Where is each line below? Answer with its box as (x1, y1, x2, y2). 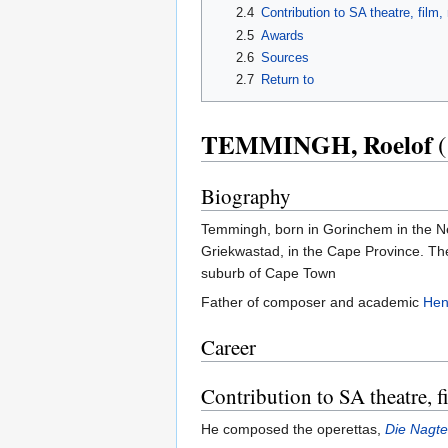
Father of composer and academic (201, 293, 423, 310)
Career (201, 332, 256, 361)
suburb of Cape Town (201, 264, 336, 281)
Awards (260, 27, 304, 43)
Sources (260, 50, 309, 66)
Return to (260, 72, 314, 88)
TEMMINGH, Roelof (201, 125, 432, 163)
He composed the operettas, (201, 420, 385, 437)
